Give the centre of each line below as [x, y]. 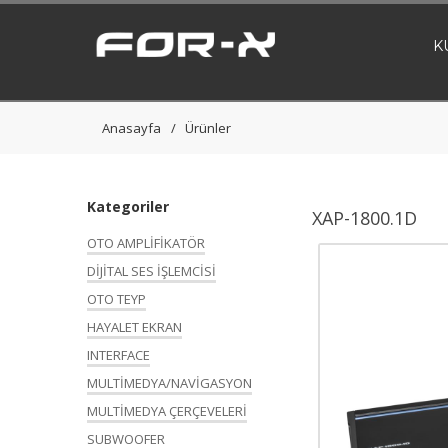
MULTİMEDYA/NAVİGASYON [169, 383]
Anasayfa [131, 128]
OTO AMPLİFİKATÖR [146, 243]
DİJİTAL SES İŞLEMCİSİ [151, 271]
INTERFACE [118, 355]
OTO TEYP [116, 299]
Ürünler [208, 128]
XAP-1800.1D [364, 218]
